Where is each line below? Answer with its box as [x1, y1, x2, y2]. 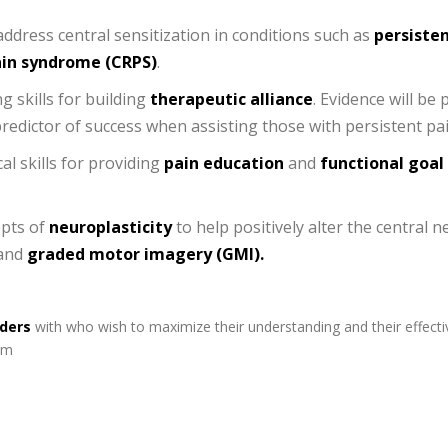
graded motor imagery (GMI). [27, 243, 264, 265]
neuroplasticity [49, 216, 172, 238]
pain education [164, 152, 284, 174]
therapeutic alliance [150, 88, 313, 110]
